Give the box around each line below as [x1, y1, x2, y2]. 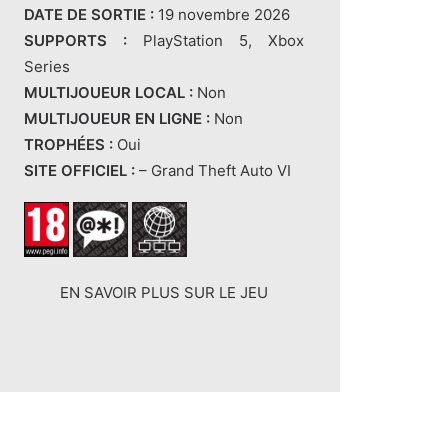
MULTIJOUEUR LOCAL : [24, 83, 193, 103]
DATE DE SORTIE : [24, 5, 154, 25]
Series [24, 57, 70, 77]
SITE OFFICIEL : [24, 161, 135, 181]
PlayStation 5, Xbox [127, 31, 304, 51]
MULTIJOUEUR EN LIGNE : [24, 109, 210, 129]
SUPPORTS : [24, 31, 127, 51]
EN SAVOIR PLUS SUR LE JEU [60, 283, 268, 303]
